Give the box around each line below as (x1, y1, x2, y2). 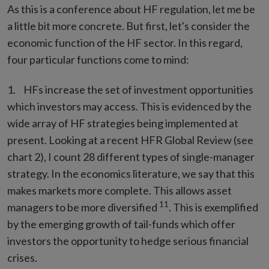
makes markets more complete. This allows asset (7, 184, 232, 197)
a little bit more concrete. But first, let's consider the (7, 19, 250, 32)
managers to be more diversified (7, 201, 159, 214)
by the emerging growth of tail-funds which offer (7, 217, 235, 231)
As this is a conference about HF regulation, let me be (7, 2, 255, 16)
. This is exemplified (169, 201, 258, 214)
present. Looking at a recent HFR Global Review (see (7, 133, 253, 147)
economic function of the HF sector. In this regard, (7, 36, 243, 49)
